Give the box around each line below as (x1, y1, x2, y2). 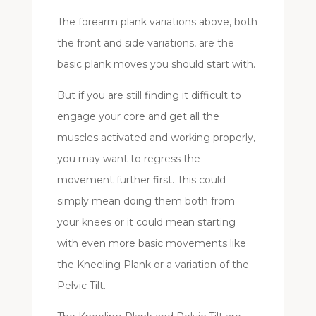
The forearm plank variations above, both (56, 16, 257, 29)
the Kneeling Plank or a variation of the (56, 258, 249, 272)
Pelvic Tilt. (56, 279, 106, 293)
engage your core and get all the (56, 110, 219, 123)
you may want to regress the (56, 152, 200, 166)
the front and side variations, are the (56, 37, 234, 50)
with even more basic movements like (56, 237, 246, 250)
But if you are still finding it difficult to (56, 89, 241, 102)
